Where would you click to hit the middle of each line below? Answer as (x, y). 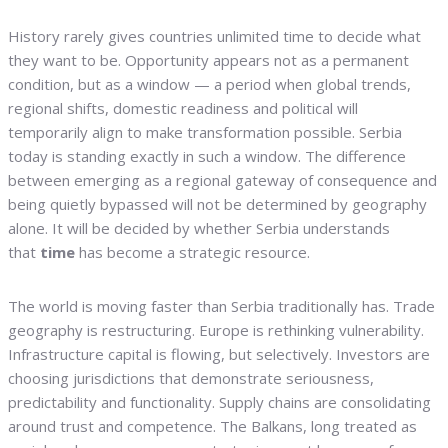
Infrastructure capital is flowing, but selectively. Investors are (219, 354)
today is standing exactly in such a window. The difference (207, 156)
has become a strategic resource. (192, 252)
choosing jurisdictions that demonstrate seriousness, (191, 378)
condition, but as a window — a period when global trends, (209, 84)
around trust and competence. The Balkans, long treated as (212, 426)
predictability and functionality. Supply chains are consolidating (219, 402)
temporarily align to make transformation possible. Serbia (205, 132)
